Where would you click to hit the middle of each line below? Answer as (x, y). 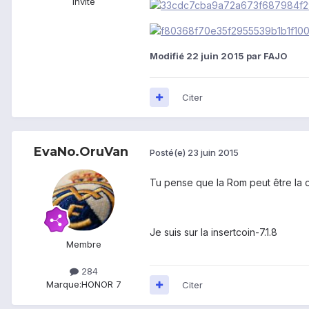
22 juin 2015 (215, 56)
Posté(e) (169, 153)
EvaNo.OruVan (81, 151)
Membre (83, 244)
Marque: (63, 284)
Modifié (168, 56)
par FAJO (266, 56)
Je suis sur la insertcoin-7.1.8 (213, 232)
